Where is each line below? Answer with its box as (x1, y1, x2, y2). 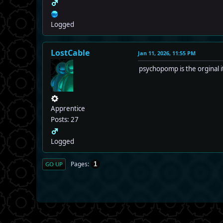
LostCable (51, 47, 90, 59)
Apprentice (51, 104, 85, 113)
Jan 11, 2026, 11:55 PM (138, 49, 196, 57)
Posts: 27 (51, 115, 79, 124)
